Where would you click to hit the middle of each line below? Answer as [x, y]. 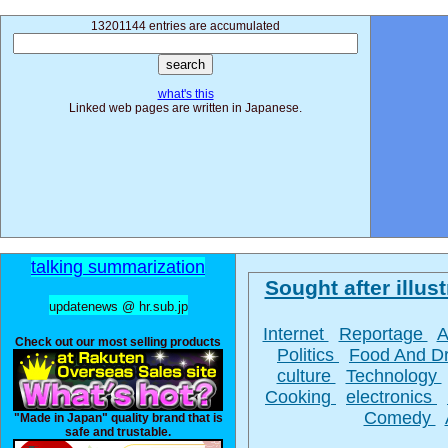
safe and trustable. [118, 432]
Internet [295, 334]
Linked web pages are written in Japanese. [185, 108]
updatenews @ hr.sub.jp [118, 306]
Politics [308, 355]
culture [306, 376]
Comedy [399, 418]
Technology [393, 376]
